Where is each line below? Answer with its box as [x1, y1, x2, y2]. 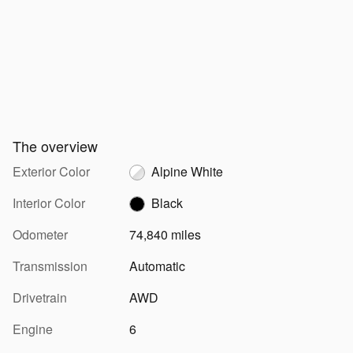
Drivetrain [13, 288, 67, 307]
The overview [13, 135, 98, 156]
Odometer [13, 225, 68, 243]
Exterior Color [13, 162, 90, 180]
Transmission [13, 256, 87, 275]
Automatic [128, 256, 185, 275]
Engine [13, 319, 53, 338]
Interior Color [13, 193, 85, 212]
